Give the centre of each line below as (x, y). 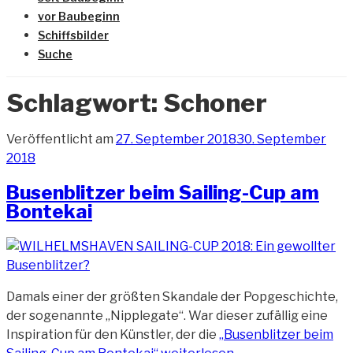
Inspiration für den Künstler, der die (113, 334)
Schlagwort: (85, 103)
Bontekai (49, 211)
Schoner (215, 103)
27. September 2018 (176, 139)
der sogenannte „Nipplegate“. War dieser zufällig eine (167, 315)
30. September (281, 139)
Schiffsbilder (73, 35)
